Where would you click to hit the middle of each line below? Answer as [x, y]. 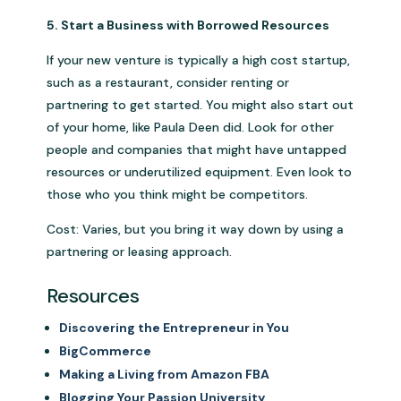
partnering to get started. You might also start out [200, 105]
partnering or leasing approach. [140, 252]
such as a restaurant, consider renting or [168, 83]
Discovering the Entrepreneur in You [175, 328]
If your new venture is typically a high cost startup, [199, 60]
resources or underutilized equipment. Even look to [200, 172]
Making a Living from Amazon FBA [165, 375]
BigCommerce [106, 351]
